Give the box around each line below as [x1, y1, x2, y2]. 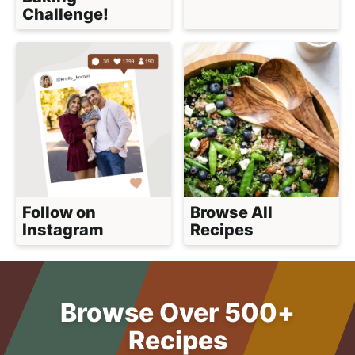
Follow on [22, 202, 96, 222]
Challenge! [22, 4, 109, 24]
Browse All [190, 202, 273, 222]
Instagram [22, 219, 104, 239]
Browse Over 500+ [60, 296, 295, 328]
